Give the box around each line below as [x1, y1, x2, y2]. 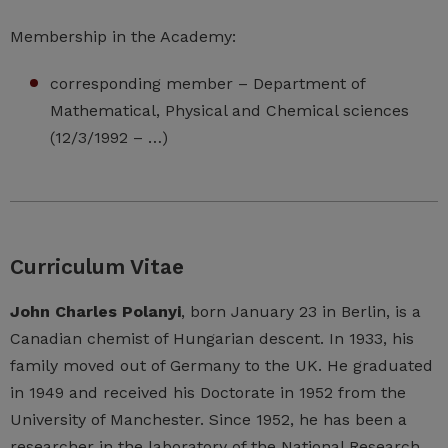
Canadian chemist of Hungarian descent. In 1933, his [10, 329, 414, 349]
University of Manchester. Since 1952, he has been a [10, 410, 407, 430]
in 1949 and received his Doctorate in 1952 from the [10, 383, 406, 403]
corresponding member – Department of [50, 74, 365, 94]
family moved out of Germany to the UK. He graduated [10, 356, 433, 376]
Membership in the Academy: [10, 27, 236, 47]
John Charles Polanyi [10, 302, 181, 322]
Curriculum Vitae [10, 254, 184, 280]
